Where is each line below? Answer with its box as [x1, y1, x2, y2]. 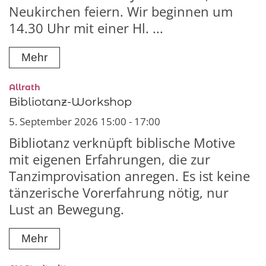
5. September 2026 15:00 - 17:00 [9, 114, 160, 128]
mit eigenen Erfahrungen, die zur [9, 150, 210, 168]
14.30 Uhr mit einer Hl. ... [9, 19, 163, 37]
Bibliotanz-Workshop [9, 94, 132, 109]
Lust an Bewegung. [9, 200, 124, 218]
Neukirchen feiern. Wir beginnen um [9, 2, 233, 20]
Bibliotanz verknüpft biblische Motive [9, 134, 235, 151]
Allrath [9, 81, 40, 93]
